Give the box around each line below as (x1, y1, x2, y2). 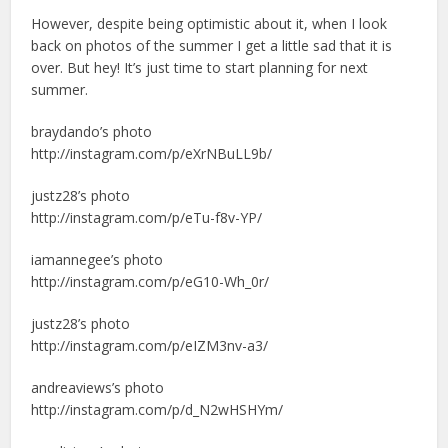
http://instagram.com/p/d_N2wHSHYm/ (31, 399, 284, 419)
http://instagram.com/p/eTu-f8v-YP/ (31, 207, 263, 227)
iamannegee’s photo (31, 249, 164, 269)
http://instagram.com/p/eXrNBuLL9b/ (31, 143, 273, 163)
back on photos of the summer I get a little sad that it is (31, 35, 393, 55)
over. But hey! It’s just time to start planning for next (31, 57, 369, 77)
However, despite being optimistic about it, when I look (31, 13, 388, 33)
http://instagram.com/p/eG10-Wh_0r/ (31, 271, 270, 291)
